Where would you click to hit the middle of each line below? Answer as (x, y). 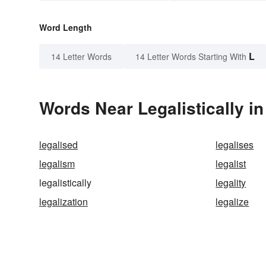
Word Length (66, 28)
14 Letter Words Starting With (191, 57)
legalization (64, 202)
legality (231, 183)
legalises (235, 145)
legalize (232, 202)
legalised (58, 145)
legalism (57, 164)
